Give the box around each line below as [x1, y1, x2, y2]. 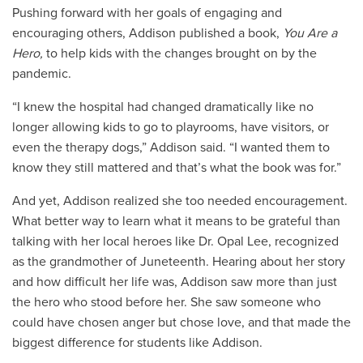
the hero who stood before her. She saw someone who [12, 293, 321, 310]
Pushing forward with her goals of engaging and [12, 4, 282, 21]
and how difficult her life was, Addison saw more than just [12, 273, 337, 290]
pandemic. [12, 65, 75, 82]
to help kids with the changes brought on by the [46, 45, 317, 62]
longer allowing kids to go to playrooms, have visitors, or [12, 118, 329, 135]
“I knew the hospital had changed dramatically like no [12, 98, 314, 115]
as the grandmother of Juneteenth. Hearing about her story [12, 253, 345, 270]
